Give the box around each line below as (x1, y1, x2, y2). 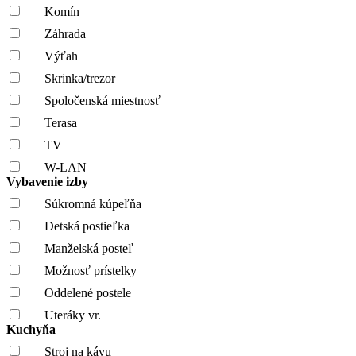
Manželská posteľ (44, 241, 133, 255)
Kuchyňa (6, 322, 59, 336)
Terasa (44, 115, 77, 130)
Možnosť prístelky (44, 263, 137, 277)
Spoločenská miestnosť (44, 93, 161, 107)
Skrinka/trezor (44, 71, 115, 85)
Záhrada (44, 26, 86, 41)
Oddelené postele (44, 285, 131, 300)
